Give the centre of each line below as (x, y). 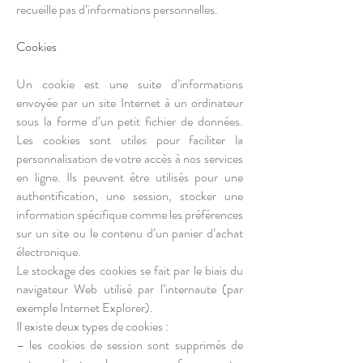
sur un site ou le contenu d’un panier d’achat (130, 233)
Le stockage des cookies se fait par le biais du (130, 270)
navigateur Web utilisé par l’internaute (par (130, 289)
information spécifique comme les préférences (130, 214)
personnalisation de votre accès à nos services (130, 158)
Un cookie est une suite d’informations (130, 84)
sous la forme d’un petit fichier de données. (130, 121)
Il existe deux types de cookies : (92, 326)
